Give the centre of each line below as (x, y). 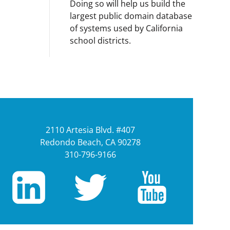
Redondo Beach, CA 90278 (90, 142)
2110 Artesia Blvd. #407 (90, 130)
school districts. (100, 41)
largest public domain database (131, 16)
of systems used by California (126, 28)
